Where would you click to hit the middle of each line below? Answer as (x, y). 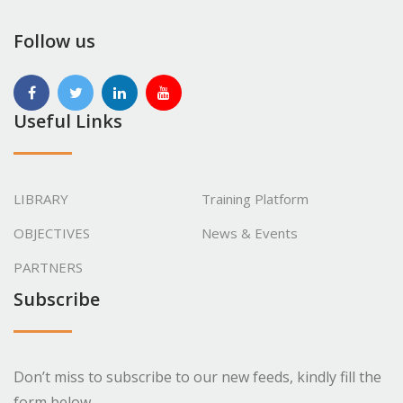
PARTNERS (48, 267)
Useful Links (68, 121)
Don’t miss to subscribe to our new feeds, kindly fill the (197, 376)
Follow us (54, 40)
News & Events (250, 233)
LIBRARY (41, 198)
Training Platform (255, 198)
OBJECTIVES (52, 233)
